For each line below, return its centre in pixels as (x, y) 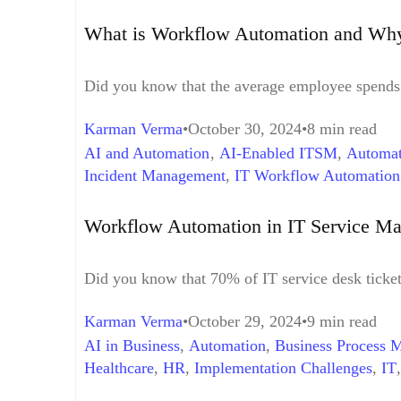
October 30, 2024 (245, 129)
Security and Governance (166, 198)
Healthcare (119, 367)
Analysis (112, 390)
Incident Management (155, 176)
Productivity (189, 390)
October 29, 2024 (245, 321)
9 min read (342, 321)
